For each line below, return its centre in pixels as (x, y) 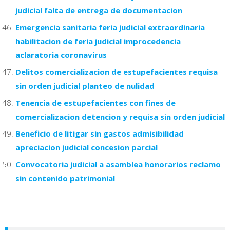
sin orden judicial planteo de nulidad (85, 85)
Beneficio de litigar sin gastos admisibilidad (100, 133)
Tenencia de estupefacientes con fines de (95, 102)
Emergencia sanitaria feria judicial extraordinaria (110, 27)
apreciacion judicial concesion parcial (87, 147)
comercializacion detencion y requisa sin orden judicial (120, 116)
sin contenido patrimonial (65, 178)
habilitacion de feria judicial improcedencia (98, 41)
